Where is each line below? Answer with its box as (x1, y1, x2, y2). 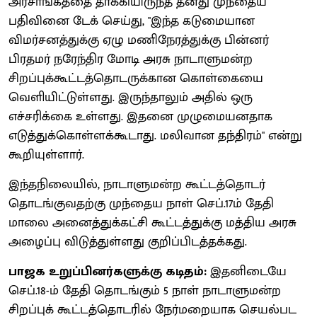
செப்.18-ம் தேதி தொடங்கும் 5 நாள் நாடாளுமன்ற (8, 279, 281, 301)
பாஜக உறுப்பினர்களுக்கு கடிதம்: (8, 260, 210, 282)
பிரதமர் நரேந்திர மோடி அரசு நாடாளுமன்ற (8, 48, 253, 70)
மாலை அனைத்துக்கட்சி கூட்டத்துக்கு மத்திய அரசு (8, 212, 296, 234)
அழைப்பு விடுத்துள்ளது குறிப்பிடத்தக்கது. (8, 231, 247, 253)
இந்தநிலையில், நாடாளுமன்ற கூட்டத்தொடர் (8, 173, 265, 195)
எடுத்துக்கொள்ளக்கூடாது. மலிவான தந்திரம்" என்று (8, 125, 302, 146)
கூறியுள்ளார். (8, 144, 84, 166)
